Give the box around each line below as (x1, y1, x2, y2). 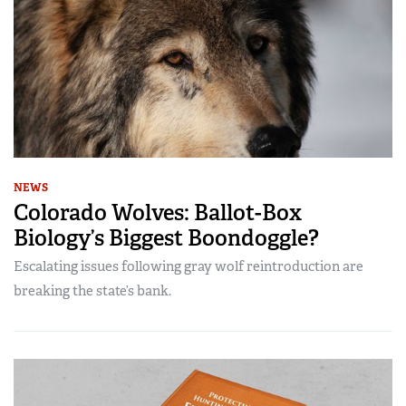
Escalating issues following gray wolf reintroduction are (14, 257, 363, 276)
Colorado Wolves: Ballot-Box (14, 198, 302, 227)
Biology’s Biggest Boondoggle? (14, 224, 319, 253)
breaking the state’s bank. (14, 282, 171, 301)
